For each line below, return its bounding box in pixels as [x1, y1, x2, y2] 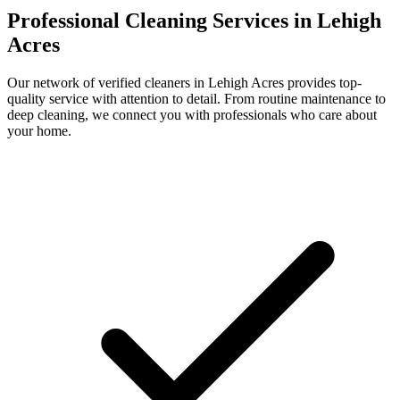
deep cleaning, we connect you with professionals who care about [7, 107, 377, 123]
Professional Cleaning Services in [7, 9, 317, 33]
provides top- [284, 75, 362, 91]
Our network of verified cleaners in [7, 75, 208, 91]
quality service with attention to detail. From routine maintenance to [7, 91, 386, 107]
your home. [7, 123, 71, 139]
